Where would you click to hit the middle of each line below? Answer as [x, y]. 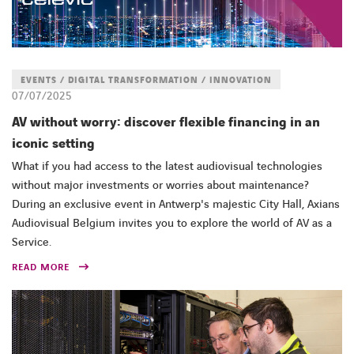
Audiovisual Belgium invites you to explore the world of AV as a [172, 223]
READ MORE [41, 267]
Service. [32, 242]
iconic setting [53, 143]
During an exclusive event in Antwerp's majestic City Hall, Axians [176, 204]
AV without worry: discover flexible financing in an [166, 122]
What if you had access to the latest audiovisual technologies [167, 166]
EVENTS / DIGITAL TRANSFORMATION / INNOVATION [146, 80]
